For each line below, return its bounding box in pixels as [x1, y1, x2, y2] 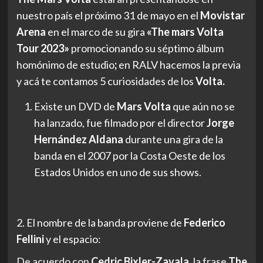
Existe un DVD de [33, 99, 117, 113]
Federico [183, 215, 225, 229]
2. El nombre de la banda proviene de [16, 215, 184, 229]
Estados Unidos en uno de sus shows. [33, 165, 201, 178]
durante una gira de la [123, 132, 223, 146]
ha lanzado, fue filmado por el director [33, 116, 207, 129]
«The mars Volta [146, 25, 224, 38]
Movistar [198, 8, 245, 22]
